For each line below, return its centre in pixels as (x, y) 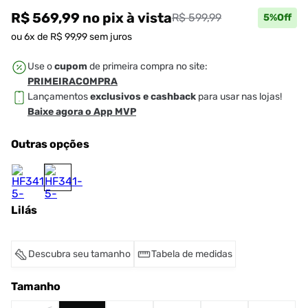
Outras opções (50, 144)
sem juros (110, 37)
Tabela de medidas (192, 254)
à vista (149, 18)
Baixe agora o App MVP (82, 112)
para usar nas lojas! (239, 97)
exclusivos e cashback (143, 97)
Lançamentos (59, 97)
